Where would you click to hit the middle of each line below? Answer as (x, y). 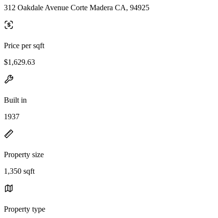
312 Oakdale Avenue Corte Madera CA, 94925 (77, 7)
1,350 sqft (19, 171)
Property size (24, 154)
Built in (15, 100)
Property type (25, 209)
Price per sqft (24, 45)
